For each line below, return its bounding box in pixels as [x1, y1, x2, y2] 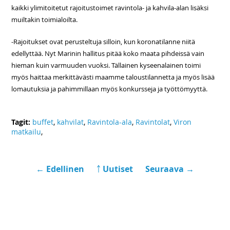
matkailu [11, 126, 42, 137]
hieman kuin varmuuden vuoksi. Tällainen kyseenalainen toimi [11, 60, 201, 70]
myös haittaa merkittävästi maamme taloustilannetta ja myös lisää [11, 72, 215, 82]
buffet [32, 117, 54, 127]
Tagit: [11, 117, 33, 127]
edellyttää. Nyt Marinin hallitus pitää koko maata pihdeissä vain [11, 48, 205, 58]
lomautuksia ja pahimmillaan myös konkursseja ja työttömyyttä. [11, 84, 208, 93]
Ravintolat [136, 117, 170, 127]
